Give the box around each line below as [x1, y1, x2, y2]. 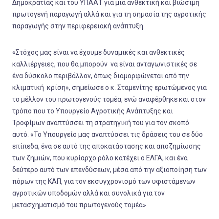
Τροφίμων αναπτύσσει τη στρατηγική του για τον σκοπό [12, 119, 189, 127]
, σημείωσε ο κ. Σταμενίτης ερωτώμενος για [69, 84, 207, 92]
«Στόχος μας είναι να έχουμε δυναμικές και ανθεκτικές [12, 48, 185, 57]
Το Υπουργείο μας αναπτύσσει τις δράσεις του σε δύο [34, 131, 203, 139]
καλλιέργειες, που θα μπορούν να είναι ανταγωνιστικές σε [12, 60, 197, 68]
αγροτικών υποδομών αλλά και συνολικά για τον [12, 189, 165, 197]
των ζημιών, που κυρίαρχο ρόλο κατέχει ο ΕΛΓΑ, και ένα [12, 154, 188, 162]
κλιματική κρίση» [12, 84, 69, 92]
